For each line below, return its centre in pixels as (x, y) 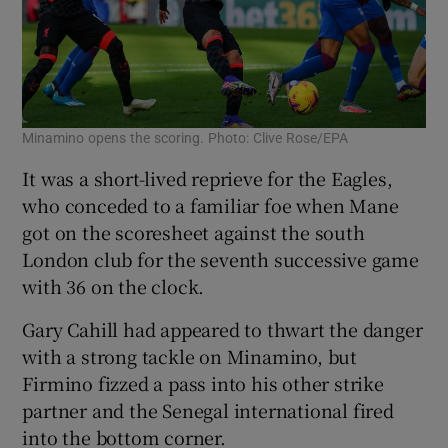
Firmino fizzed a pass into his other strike (203, 382)
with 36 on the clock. (113, 285)
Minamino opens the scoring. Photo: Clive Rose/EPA (185, 137)
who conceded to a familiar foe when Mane (210, 204)
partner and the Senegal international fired (208, 409)
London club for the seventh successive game (220, 258)
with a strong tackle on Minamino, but (190, 355)
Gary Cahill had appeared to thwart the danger (222, 328)
